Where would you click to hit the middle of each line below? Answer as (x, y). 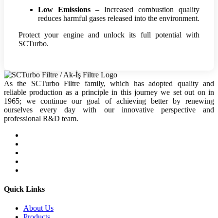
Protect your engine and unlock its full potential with (109, 35)
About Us (38, 208)
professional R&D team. (41, 118)
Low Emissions (64, 9)
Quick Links (24, 189)
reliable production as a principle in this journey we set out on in (109, 92)
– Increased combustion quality (145, 9)
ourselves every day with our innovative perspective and (109, 109)
